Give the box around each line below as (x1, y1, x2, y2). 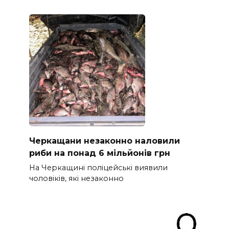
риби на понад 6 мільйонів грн (29, 148, 170, 158)
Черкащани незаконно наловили (29, 135, 180, 146)
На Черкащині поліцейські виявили (29, 163, 168, 172)
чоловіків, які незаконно (29, 173, 124, 183)
